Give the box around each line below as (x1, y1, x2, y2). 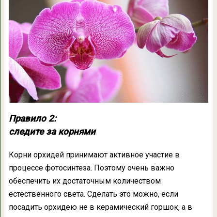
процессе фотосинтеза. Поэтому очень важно (8, 163, 174, 172)
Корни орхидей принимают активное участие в (8, 150, 180, 159)
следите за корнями (8, 126, 95, 137)
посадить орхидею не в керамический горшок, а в (8, 202, 192, 212)
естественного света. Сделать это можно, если (8, 189, 178, 199)
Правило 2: (8, 113, 56, 124)
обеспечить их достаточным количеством (8, 176, 161, 186)
